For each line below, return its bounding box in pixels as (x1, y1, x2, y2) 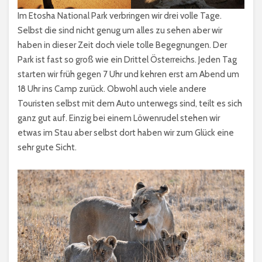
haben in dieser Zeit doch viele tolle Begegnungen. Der (18, 39, 227, 50)
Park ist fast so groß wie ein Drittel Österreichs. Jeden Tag (18, 54, 237, 65)
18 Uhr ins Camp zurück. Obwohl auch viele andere (18, 83, 206, 94)
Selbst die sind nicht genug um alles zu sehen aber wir (18, 25, 222, 36)
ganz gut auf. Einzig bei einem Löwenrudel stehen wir (18, 112, 220, 123)
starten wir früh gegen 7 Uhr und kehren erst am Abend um (18, 68, 239, 80)
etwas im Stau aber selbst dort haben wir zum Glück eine (18, 127, 234, 138)
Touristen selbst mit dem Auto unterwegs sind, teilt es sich (18, 98, 242, 109)
